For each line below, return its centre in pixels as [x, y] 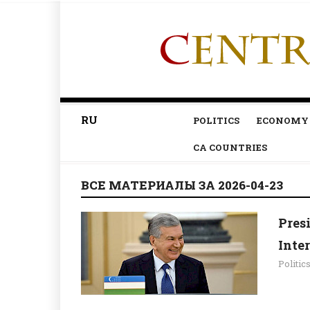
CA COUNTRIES [230, 147]
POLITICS [216, 120]
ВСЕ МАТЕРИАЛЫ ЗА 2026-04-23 [182, 185]
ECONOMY [282, 120]
